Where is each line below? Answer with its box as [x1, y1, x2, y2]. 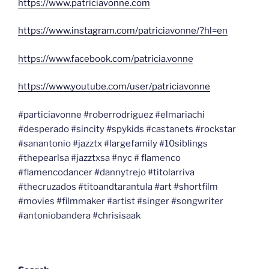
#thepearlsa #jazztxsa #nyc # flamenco [18, 152, 181, 163]
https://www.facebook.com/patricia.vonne [18, 53, 193, 64]
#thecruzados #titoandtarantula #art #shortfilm [18, 181, 218, 192]
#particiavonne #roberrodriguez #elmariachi [18, 109, 205, 120]
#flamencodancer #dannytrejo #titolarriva [18, 166, 195, 178]
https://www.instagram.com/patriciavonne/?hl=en [18, 25, 228, 37]
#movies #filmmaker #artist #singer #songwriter [18, 195, 223, 207]
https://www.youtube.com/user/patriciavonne [18, 81, 210, 92]
